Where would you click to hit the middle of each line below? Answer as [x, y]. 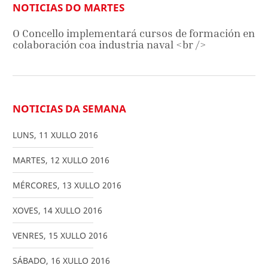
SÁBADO [29, 261]
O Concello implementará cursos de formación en [134, 33]
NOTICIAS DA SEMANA [69, 109]
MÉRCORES [35, 185]
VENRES [28, 236]
